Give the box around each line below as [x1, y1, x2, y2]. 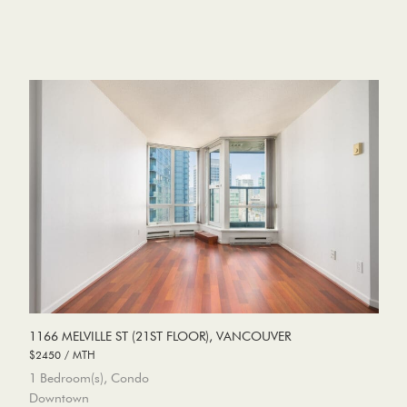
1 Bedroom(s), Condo [28, 370, 149, 387]
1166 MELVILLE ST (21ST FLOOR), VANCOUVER [28, 328, 291, 345]
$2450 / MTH [28, 347, 95, 362]
